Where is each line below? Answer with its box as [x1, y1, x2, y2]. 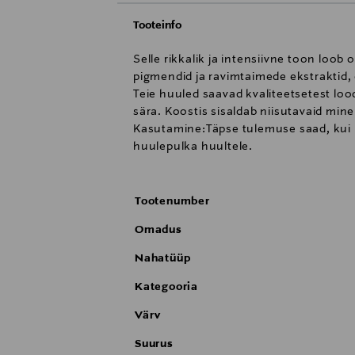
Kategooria [135, 281, 198, 294]
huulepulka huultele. [133, 140, 254, 154]
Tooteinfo [133, 19, 181, 32]
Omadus [135, 223, 182, 237]
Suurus [135, 338, 174, 351]
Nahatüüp [135, 252, 191, 265]
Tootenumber [135, 195, 210, 208]
